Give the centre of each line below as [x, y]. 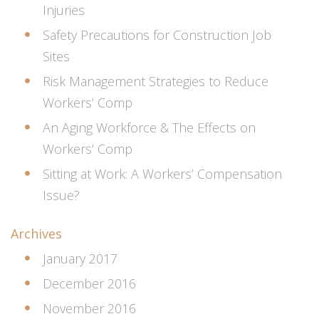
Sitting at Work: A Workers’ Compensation [162, 173]
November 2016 [89, 308]
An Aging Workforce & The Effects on [149, 127]
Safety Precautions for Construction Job [157, 35]
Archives [36, 233]
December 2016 [89, 283]
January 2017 [80, 258]
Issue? [61, 195]
